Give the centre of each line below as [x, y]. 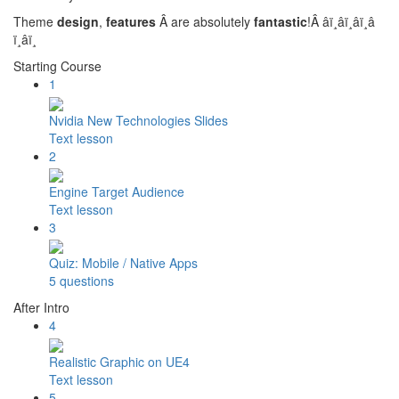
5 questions [81, 281]
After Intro [41, 308]
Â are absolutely [205, 22]
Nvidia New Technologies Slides [138, 120]
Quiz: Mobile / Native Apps [123, 263]
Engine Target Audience [117, 191]
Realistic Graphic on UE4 [119, 361]
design [78, 22]
